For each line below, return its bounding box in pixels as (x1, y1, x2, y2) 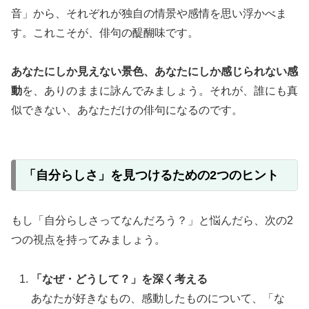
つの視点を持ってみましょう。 (11, 233, 166, 246)
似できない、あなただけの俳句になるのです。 (11, 104, 243, 117)
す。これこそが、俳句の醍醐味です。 (11, 26, 199, 39)
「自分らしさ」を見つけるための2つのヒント (23, 168, 279, 182)
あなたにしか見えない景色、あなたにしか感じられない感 (11, 66, 298, 78)
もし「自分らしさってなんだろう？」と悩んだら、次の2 (11, 214, 293, 226)
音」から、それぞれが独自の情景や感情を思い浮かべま (11, 7, 287, 19)
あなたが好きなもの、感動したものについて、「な (31, 292, 286, 304)
